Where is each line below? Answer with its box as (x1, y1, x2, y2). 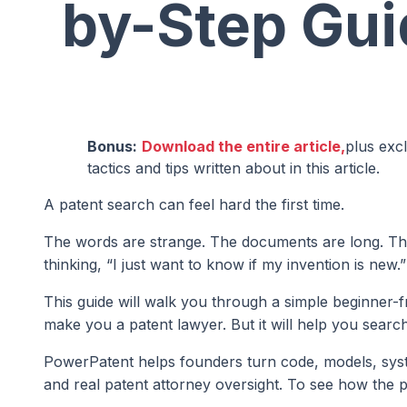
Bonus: (87, 136, 137, 155)
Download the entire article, (142, 136, 345, 155)
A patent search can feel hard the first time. (44, 194, 344, 213)
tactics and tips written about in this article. (87, 158, 380, 177)
